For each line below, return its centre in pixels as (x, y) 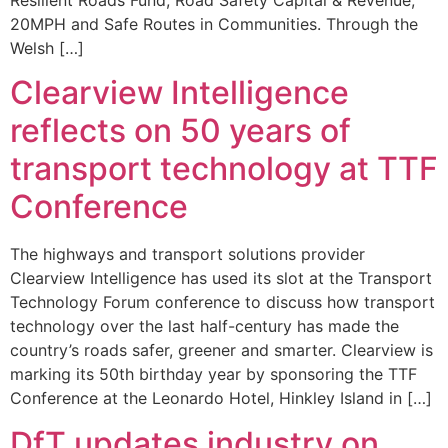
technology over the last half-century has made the (204, 326)
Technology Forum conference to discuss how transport (222, 302)
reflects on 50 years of (180, 131)
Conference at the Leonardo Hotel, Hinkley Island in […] (221, 398)
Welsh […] (47, 47)
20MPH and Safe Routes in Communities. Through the (214, 23)
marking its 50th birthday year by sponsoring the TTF (213, 374)
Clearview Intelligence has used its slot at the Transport (221, 278)
